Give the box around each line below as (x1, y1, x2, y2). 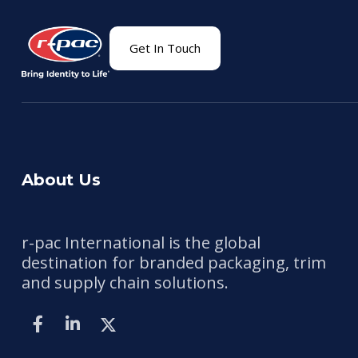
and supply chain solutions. (22, 271, 229, 293)
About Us (22, 169, 101, 189)
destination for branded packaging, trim (22, 251, 326, 273)
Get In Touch (129, 40, 201, 57)
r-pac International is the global (22, 231, 261, 253)
